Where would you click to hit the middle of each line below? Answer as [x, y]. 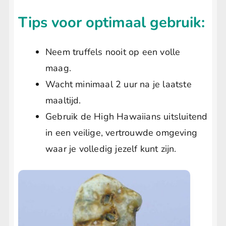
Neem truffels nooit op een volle [113, 52]
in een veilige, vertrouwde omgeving [121, 133]
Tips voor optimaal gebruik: [111, 23]
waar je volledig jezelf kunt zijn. [111, 149]
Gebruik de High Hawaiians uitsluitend [127, 117]
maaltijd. [63, 101]
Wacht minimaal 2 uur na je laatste [119, 84]
